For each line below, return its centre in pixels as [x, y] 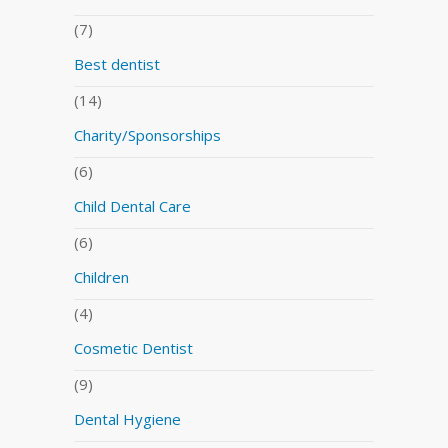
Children [101, 276]
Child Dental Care [132, 205]
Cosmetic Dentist [133, 347]
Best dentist [117, 63]
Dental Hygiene [127, 418]
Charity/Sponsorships [147, 134]
